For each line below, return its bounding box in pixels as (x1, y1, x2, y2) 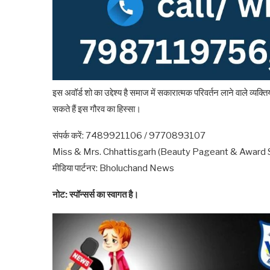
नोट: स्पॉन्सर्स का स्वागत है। (52, 189, 139, 200)
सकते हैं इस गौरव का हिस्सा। (52, 103, 141, 115)
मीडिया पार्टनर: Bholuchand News (52, 162, 174, 174)
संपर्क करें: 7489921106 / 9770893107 (52, 130, 206, 141)
